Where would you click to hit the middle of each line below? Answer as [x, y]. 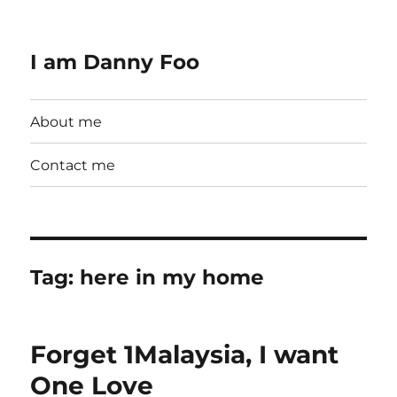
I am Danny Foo [115, 62]
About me [66, 121]
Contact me [73, 165]
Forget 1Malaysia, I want [185, 354]
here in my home [172, 277]
